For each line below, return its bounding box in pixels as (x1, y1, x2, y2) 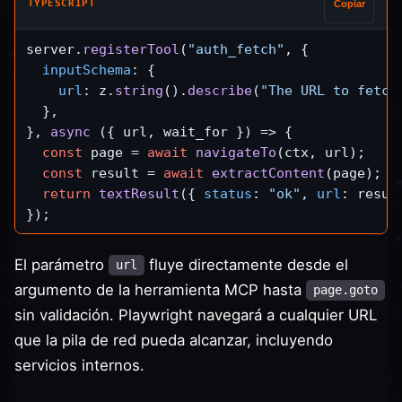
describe (188, 82, 252, 98)
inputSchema (42, 61, 131, 77)
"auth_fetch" (188, 40, 284, 57)
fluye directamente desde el (144, 255, 348, 274)
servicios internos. (14, 355, 144, 374)
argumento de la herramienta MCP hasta (14, 280, 306, 299)
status (204, 185, 252, 201)
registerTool (83, 40, 179, 57)
